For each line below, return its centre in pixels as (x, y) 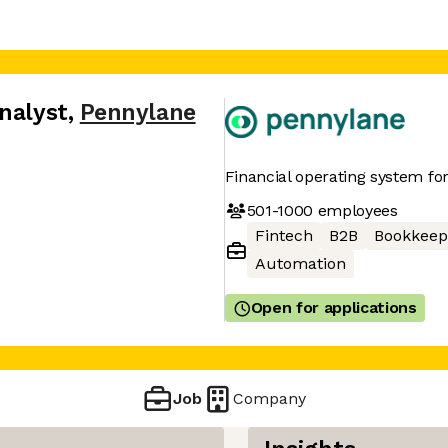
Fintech (283, 235)
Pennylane (137, 112)
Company (270, 398)
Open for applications (333, 307)
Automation (300, 263)
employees (355, 210)
